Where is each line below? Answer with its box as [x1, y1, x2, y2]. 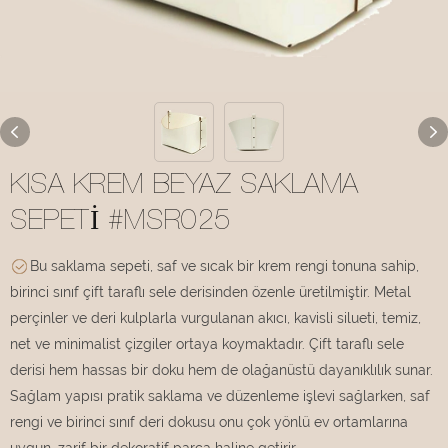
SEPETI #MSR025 [10, 208, 231, 237]
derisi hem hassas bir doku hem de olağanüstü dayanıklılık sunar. [10, 361, 433, 378]
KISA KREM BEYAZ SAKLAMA [10, 172, 359, 201]
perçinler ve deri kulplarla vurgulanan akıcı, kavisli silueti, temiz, [10, 309, 421, 326]
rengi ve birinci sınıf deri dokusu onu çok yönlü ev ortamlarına [10, 413, 408, 430]
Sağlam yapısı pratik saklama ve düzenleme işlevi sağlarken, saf [10, 387, 430, 404]
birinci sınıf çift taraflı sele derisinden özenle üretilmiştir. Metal [10, 283, 411, 300]
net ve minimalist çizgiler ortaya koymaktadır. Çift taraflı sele [10, 335, 404, 352]
